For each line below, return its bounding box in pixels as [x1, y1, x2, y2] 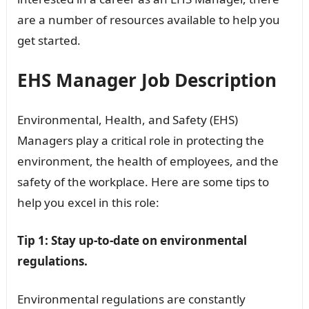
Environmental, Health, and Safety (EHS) [17, 111, 238, 128]
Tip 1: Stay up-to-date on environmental [17, 232, 247, 248]
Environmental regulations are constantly [17, 290, 246, 307]
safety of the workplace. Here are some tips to [17, 173, 269, 190]
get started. [17, 32, 81, 48]
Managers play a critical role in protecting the [17, 132, 264, 148]
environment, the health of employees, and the [17, 152, 279, 169]
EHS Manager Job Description [17, 67, 277, 92]
